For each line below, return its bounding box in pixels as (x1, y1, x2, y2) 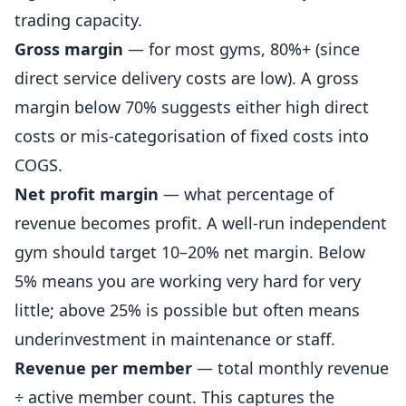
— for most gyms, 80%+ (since (123, 38, 360, 60)
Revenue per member (14, 357, 192, 379)
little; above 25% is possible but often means (14, 299, 360, 321)
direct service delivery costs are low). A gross (14, 67, 359, 89)
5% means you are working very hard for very (14, 270, 361, 292)
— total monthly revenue (192, 357, 389, 379)
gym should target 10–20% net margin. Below (14, 241, 365, 263)
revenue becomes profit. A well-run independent (14, 212, 387, 234)
